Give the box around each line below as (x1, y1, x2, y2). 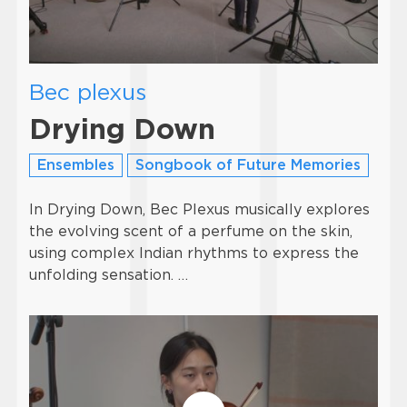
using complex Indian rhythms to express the (29, 244, 359, 263)
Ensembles (37, 156, 114, 174)
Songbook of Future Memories (135, 156, 361, 174)
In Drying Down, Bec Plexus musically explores (29, 201, 370, 219)
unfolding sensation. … (29, 266, 188, 284)
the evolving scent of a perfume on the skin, (29, 223, 352, 241)
